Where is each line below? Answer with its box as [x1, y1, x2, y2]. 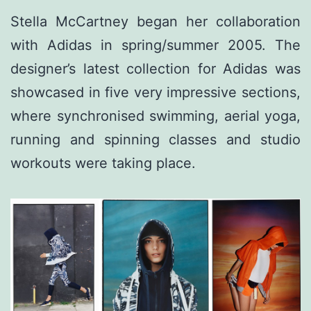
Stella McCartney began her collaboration [10, 13, 301, 31]
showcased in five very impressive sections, [10, 84, 301, 101]
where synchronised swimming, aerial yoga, [10, 108, 301, 125]
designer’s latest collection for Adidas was [10, 60, 301, 78]
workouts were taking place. [10, 155, 196, 172]
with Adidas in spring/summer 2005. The [10, 37, 301, 54]
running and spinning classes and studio [10, 131, 301, 149]
